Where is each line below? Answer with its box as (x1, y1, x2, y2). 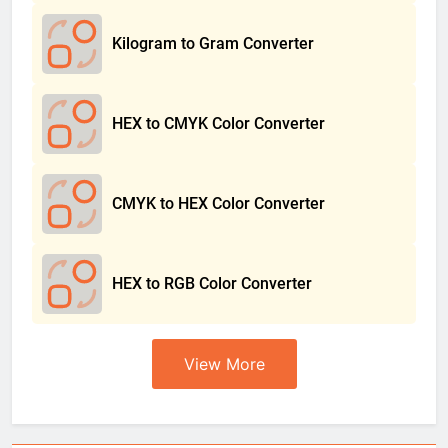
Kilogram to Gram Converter (112, 33, 314, 53)
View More (183, 353, 265, 374)
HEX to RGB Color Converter (112, 273, 312, 293)
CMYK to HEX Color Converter (112, 193, 325, 213)
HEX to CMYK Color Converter (112, 113, 325, 133)
